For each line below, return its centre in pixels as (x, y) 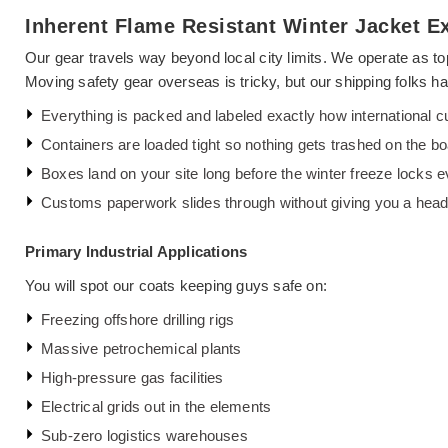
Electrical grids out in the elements (156, 406)
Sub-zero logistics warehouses (144, 435)
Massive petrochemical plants (141, 348)
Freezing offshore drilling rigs (138, 319)
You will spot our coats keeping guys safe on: (176, 285)
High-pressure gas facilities (132, 377)
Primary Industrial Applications (136, 251)
